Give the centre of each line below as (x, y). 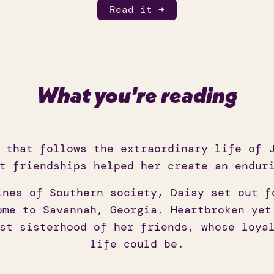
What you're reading (137, 95)
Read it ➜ (137, 10)
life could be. (137, 244)
